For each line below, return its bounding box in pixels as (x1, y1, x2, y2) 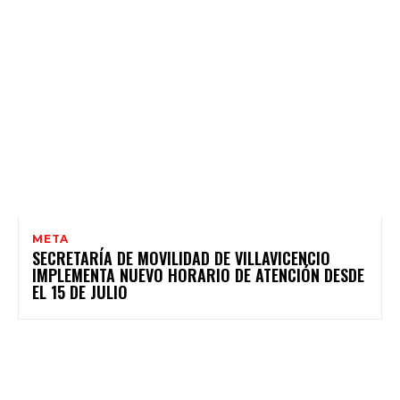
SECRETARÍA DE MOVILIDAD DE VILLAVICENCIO (32, 246, 330, 271)
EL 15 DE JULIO (32, 280, 128, 304)
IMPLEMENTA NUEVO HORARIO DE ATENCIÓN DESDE (32, 263, 364, 287)
